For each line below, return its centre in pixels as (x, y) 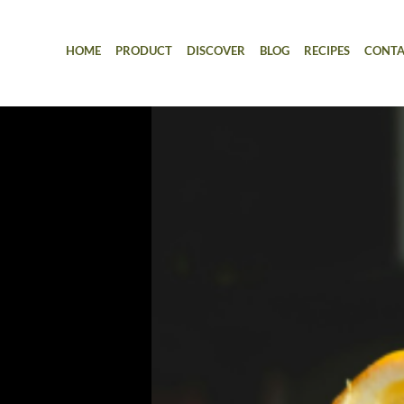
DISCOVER (216, 50)
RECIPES (327, 50)
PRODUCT (144, 50)
